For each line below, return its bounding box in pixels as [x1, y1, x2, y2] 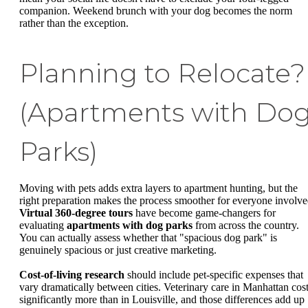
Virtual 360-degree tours [19, 207, 133, 219]
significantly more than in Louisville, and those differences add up [19, 293, 305, 305]
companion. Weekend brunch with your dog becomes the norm [19, 5, 292, 17]
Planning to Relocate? [19, 57, 305, 90]
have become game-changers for [133, 207, 276, 219]
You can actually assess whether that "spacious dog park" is [19, 232, 277, 244]
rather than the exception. [19, 17, 129, 30]
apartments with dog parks [67, 219, 192, 232]
